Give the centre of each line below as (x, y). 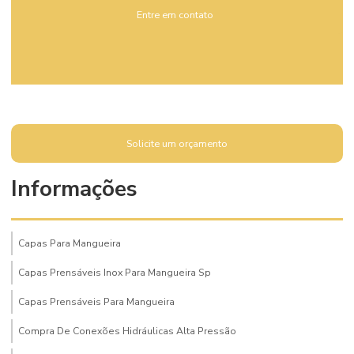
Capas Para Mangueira (70, 243)
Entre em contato (175, 15)
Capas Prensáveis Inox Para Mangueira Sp (115, 272)
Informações (74, 189)
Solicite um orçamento (177, 143)
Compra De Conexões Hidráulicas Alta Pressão (127, 331)
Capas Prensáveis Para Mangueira (96, 301)
